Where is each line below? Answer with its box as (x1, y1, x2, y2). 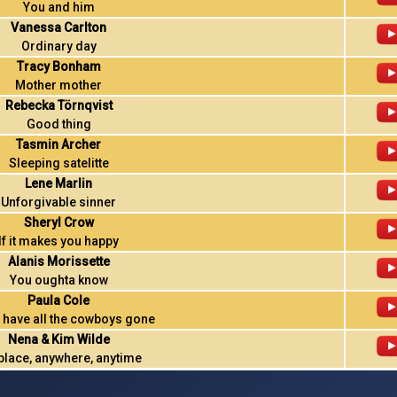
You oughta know (9, 273, 108, 287)
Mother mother (15, 78, 103, 92)
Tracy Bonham (16, 59, 101, 74)
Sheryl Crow (23, 215, 94, 230)
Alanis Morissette (7, 254, 110, 269)
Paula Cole (27, 293, 90, 307)
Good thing (26, 117, 91, 131)
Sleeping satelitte (8, 156, 109, 170)
